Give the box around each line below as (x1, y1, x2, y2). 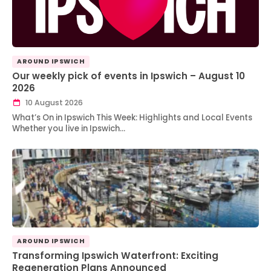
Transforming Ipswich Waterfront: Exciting (12, 249, 218, 262)
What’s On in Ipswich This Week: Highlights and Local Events (12, 111, 252, 123)
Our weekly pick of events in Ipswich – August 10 (12, 69, 245, 82)
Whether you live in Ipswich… (12, 122, 125, 134)
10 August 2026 (23, 97, 83, 108)
